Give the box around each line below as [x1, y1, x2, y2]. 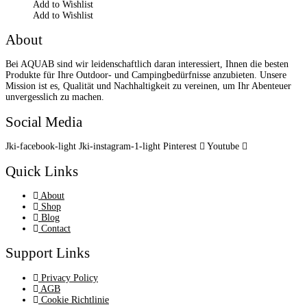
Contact [41, 223, 71, 234]
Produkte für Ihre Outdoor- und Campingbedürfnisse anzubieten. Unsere [5, 70, 286, 81]
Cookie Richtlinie [41, 294, 109, 305]
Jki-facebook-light [5, 141, 76, 152]
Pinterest [163, 141, 197, 152]
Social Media [5, 113, 82, 130]
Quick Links [5, 162, 78, 180]
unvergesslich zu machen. [5, 92, 104, 103]
